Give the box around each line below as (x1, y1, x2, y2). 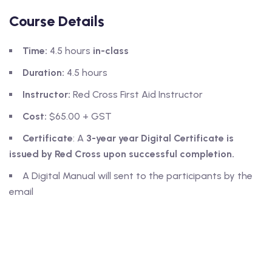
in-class (93, 45, 129, 57)
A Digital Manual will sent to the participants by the (22, 170, 253, 182)
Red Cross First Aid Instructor (70, 89, 203, 101)
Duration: (22, 67, 64, 79)
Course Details (9, 12, 104, 30)
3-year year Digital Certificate (84, 132, 224, 144)
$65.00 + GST (47, 110, 112, 123)
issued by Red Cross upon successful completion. (9, 148, 234, 160)
